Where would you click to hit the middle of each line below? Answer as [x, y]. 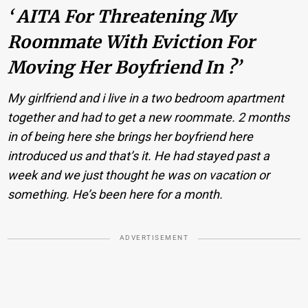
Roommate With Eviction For [132, 42]
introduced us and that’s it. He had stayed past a [139, 156]
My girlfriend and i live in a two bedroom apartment [146, 98]
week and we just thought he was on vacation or [139, 175]
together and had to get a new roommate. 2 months [149, 118]
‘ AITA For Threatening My [122, 16]
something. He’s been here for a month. [115, 195]
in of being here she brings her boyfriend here [131, 137]
